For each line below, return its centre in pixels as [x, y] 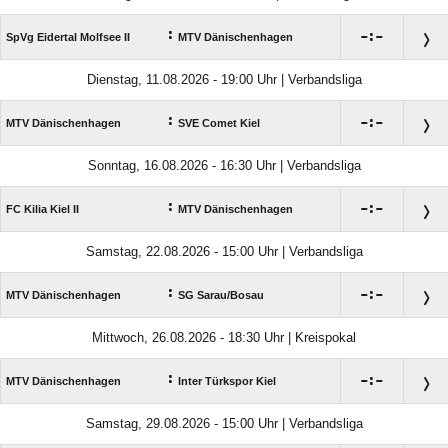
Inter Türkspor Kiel [227, 381]
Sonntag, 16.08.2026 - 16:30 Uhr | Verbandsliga [224, 166]
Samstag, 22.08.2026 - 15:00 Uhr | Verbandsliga [224, 252]
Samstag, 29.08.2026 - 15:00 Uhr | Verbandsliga [224, 424]
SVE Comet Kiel [219, 123]
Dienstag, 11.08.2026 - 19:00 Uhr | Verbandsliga [224, 80]
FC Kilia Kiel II [42, 209]
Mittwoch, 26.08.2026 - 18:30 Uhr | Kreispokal [224, 338]
